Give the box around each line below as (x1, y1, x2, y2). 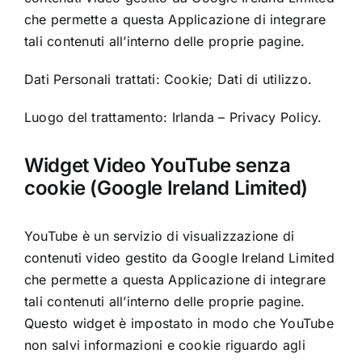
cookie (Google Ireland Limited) (23, 176, 308, 200)
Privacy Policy (229, 109, 318, 126)
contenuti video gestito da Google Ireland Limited (23, 250, 335, 267)
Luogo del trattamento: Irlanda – (23, 109, 229, 126)
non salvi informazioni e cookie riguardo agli (23, 337, 305, 354)
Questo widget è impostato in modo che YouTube (23, 315, 334, 332)
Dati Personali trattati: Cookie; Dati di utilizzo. (23, 71, 312, 88)
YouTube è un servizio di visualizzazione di (23, 228, 295, 245)
